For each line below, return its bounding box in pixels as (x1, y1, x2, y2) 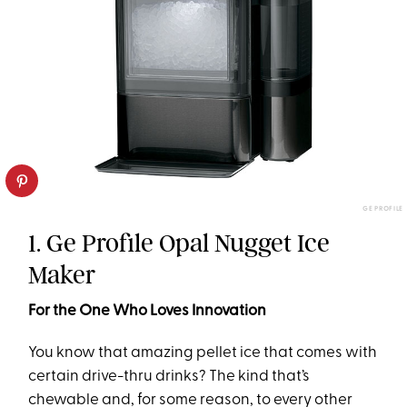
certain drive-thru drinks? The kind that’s (28, 369, 311, 385)
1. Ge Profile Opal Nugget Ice (28, 228, 331, 259)
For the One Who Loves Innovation (28, 303, 267, 320)
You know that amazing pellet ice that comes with (28, 345, 378, 362)
